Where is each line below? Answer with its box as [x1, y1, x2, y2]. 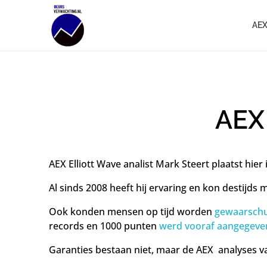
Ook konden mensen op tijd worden [49, 204, 215, 218]
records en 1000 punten [49, 219, 157, 232]
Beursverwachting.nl [52, 71, 60, 89]
